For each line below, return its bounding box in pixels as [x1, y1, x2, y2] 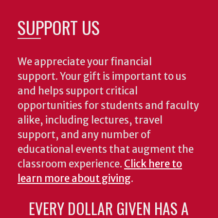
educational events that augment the [18, 143, 194, 156]
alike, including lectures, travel [18, 114, 163, 127]
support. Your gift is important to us [18, 70, 186, 83]
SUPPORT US [18, 14, 100, 40]
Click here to [124, 158, 182, 171]
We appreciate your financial [18, 55, 152, 69]
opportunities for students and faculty [18, 99, 199, 112]
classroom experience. [18, 158, 124, 171]
